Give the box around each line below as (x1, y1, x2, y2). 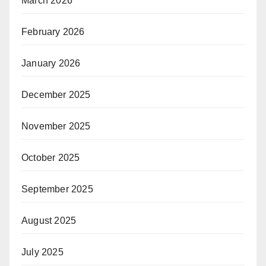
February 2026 (21, 26, 85, 37)
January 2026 (21, 58, 81, 68)
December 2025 (21, 89, 91, 100)
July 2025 (21, 246, 64, 257)
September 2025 (21, 183, 93, 194)
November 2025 (21, 121, 91, 131)
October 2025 (21, 152, 80, 163)
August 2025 (21, 215, 77, 226)
